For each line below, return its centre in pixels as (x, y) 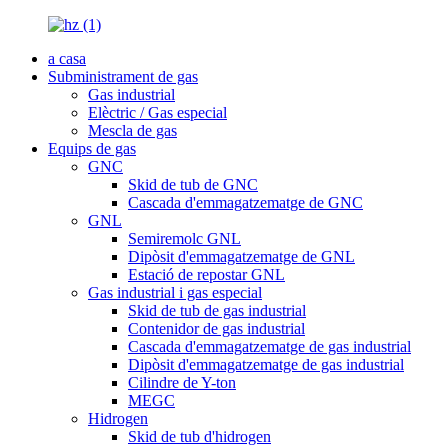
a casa (67, 58)
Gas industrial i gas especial (175, 292)
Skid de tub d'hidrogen (199, 436)
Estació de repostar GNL (206, 274)
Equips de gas (92, 148)
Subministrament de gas (123, 76)
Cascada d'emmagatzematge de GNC (245, 202)
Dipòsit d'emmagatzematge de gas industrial (266, 364)
